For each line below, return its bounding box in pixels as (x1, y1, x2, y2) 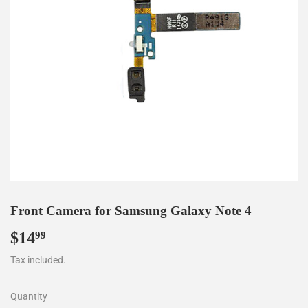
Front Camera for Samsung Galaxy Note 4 (10, 203, 252, 218)
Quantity (10, 291, 47, 302)
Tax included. (10, 254, 66, 266)
